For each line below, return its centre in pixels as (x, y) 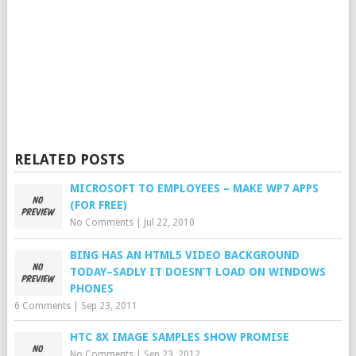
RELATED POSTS (69, 159)
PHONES (91, 288)
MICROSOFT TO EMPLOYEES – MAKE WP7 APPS (194, 188)
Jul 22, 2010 (169, 222)
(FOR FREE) (98, 205)
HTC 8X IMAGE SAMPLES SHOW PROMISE (179, 337)
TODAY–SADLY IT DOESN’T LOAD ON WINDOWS (197, 272)
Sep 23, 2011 (109, 306)
